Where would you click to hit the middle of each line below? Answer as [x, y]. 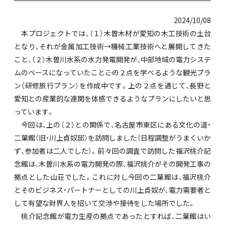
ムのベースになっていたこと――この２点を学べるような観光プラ [113, 73]
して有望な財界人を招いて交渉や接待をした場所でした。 [105, 203]
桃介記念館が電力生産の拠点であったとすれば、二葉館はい [113, 216]
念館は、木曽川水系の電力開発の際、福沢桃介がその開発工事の [113, 164]
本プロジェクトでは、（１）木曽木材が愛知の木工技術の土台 [113, 33]
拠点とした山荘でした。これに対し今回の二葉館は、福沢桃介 [113, 177]
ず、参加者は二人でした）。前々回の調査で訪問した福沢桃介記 [113, 151]
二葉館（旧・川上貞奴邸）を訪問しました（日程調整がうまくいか [113, 138]
